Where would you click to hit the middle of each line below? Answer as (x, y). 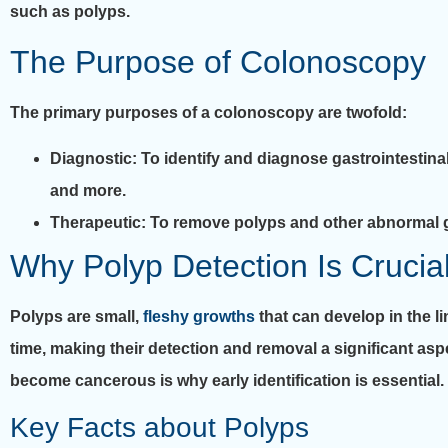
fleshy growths (199, 316)
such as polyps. (70, 12)
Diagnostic (91, 158)
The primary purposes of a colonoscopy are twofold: (208, 112)
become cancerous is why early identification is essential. (227, 380)
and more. (88, 190)
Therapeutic (95, 222)
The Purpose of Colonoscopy (218, 61)
